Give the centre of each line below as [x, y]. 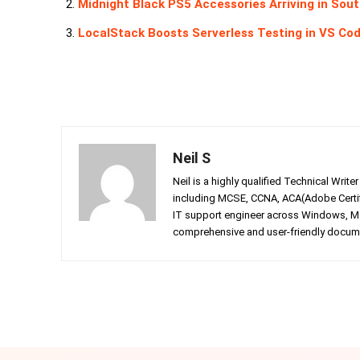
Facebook [214, 301]
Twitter [313, 301]
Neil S [192, 158]
